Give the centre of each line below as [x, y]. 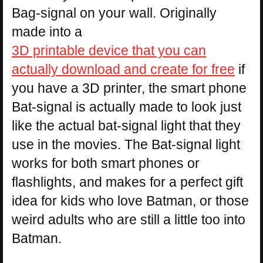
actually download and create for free [123, 69]
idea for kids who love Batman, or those [130, 200]
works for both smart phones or [106, 163]
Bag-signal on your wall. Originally [114, 13]
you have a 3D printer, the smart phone [129, 88]
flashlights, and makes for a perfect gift [127, 182]
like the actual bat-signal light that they [126, 125]
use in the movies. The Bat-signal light [126, 144]
